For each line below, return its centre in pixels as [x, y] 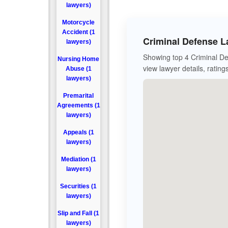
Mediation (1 [78, 159]
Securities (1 [79, 186]
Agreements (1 [78, 105]
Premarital [79, 96]
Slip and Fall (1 [79, 213]
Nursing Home [79, 59]
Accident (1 [78, 32]
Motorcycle [79, 22]
